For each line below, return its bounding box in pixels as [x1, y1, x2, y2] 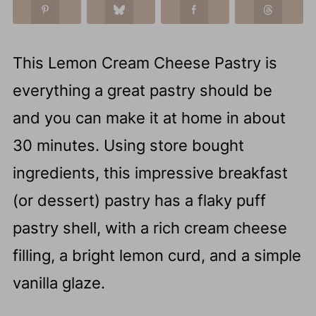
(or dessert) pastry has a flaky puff [12, 191, 266, 210]
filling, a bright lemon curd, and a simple [12, 246, 301, 265]
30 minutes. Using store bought [12, 136, 244, 155]
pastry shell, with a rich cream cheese [12, 219, 287, 238]
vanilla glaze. [12, 274, 105, 293]
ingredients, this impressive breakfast [12, 164, 288, 183]
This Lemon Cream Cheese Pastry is [12, 54, 277, 73]
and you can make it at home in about [12, 109, 286, 128]
